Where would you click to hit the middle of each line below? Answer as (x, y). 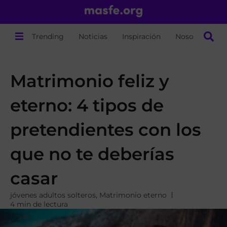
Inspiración (142, 36)
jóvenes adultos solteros (53, 195)
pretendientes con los (106, 130)
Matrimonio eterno (133, 195)
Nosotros (192, 36)
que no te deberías (92, 154)
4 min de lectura (39, 204)
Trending (48, 36)
